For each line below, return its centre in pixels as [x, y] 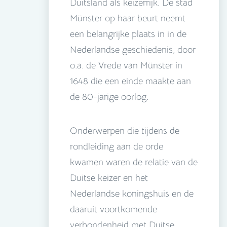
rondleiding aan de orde [117, 147]
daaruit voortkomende [113, 210]
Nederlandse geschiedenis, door [133, 50]
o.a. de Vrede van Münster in [126, 66]
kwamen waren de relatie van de [134, 162]
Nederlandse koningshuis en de [132, 194]
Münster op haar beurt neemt [128, 18]
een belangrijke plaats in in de [128, 34]
